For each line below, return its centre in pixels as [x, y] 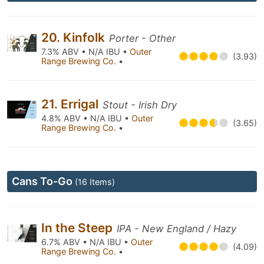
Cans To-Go [43, 181]
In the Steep [78, 228]
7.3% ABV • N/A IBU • [85, 52]
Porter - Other [142, 38]
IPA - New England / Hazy [176, 229]
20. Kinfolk [75, 37]
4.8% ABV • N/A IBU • [86, 118]
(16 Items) [95, 182]
